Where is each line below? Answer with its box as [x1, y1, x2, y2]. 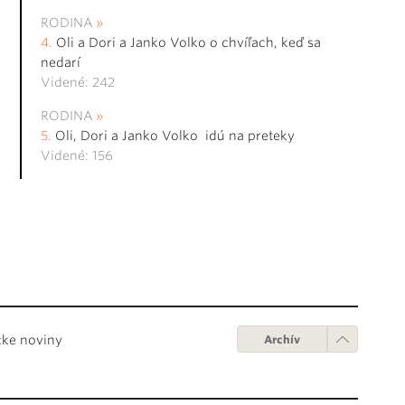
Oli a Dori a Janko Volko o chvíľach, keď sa [56, 35, 321, 51]
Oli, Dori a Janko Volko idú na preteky [55, 128, 295, 144]
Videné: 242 [41, 75, 115, 90]
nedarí [41, 55, 80, 71]
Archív [264, 333, 300, 346]
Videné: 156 [41, 148, 113, 164]
